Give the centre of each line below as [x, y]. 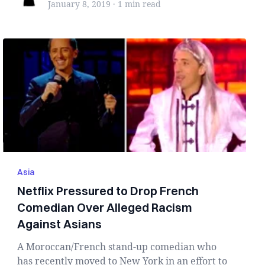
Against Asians [60, 224]
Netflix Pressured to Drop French [108, 191]
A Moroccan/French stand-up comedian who [117, 247]
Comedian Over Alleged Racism [105, 207]
